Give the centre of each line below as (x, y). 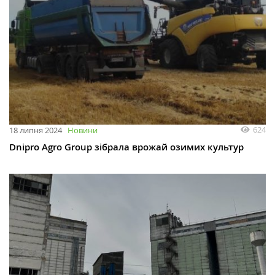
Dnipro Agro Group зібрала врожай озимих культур (126, 147)
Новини (83, 130)
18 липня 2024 (36, 130)
